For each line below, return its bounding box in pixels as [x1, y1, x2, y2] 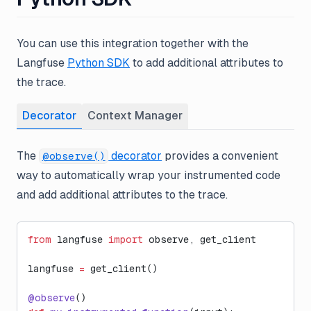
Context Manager [87, 109, 183, 123]
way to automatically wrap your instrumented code [17, 169, 280, 183]
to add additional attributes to [130, 56, 283, 70]
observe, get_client [143, 234, 256, 246]
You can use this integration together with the [17, 37, 249, 51]
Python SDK [67, 56, 130, 70]
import [108, 234, 143, 246]
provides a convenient [162, 149, 279, 163]
